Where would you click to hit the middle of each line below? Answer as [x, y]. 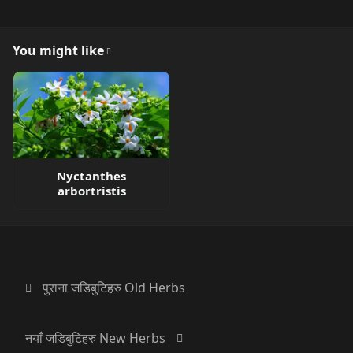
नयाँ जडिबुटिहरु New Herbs [95, 338]
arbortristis [91, 191]
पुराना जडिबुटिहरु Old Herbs [114, 288]
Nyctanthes [91, 176]
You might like [58, 50]
